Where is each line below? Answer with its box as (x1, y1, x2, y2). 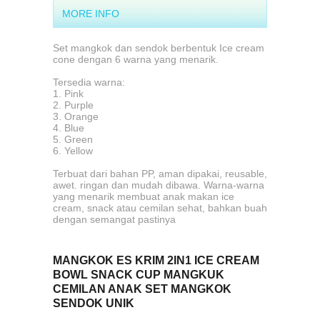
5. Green (53, 134, 93, 145)
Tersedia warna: (53, 76, 125, 88)
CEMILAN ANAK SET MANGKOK (53, 283, 231, 295)
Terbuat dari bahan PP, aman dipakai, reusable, (53, 168, 267, 179)
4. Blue (53, 122, 84, 134)
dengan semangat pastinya (53, 214, 176, 225)
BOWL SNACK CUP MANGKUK (53, 269, 224, 281)
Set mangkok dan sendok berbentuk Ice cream (53, 42, 264, 54)
